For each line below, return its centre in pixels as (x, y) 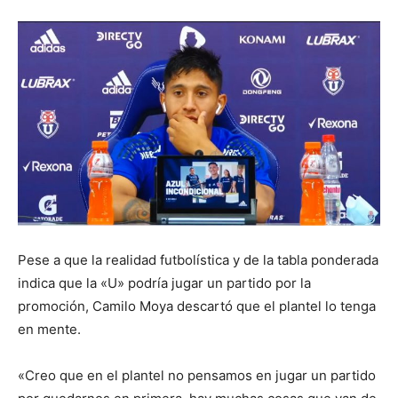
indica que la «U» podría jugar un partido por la (164, 283)
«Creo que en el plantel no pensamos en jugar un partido (197, 375)
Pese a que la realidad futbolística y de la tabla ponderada (198, 259)
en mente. (49, 329)
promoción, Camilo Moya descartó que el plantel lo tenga (197, 306)
